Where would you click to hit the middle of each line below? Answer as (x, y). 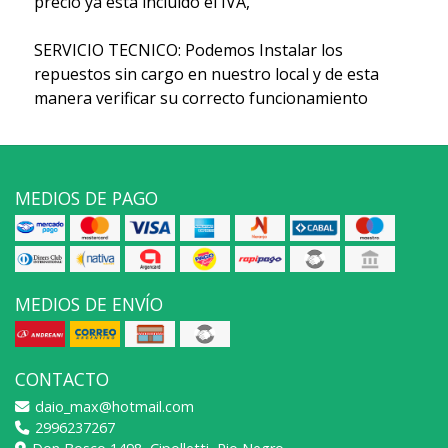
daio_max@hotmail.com (112, 406)
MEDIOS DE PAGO (86, 197)
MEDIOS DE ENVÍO (89, 303)
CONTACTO (62, 378)
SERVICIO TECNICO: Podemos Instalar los (188, 49)
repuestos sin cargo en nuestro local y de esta (206, 73)
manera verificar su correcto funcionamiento (200, 97)
